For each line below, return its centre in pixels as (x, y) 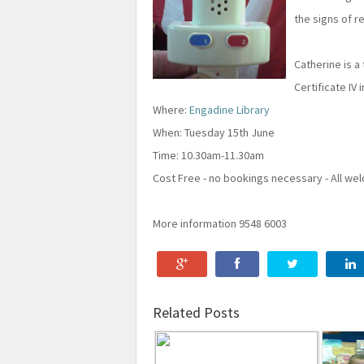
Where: (171, 110)
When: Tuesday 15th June (214, 133)
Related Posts (196, 313)
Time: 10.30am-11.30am (208, 156)
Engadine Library (230, 110)
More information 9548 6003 (220, 224)
